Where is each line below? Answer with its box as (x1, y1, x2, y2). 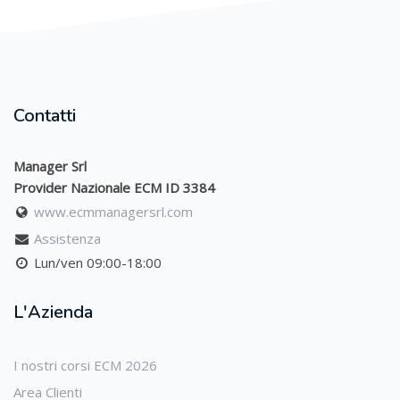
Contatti (13, 104, 76, 128)
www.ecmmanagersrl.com (34, 203, 194, 221)
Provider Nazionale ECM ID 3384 (13, 179, 215, 196)
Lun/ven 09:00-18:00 (30, 254, 162, 271)
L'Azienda (13, 300, 93, 324)
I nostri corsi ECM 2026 (13, 356, 157, 374)
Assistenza (34, 229, 102, 247)
